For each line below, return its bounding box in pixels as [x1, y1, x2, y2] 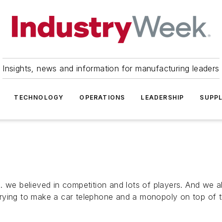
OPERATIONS [79, 94, 125, 101]
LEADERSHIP [141, 94, 184, 101]
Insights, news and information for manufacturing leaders [2, 63, 220, 73]
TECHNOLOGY [14, 94, 64, 101]
